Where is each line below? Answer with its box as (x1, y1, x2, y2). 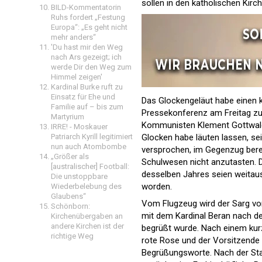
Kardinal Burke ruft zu (51, 82, 123, 91)
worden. (142, 181, 172, 192)
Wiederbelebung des (51, 182, 122, 191)
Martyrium (51, 112, 84, 121)
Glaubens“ (51, 192, 86, 201)
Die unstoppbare (51, 172, 108, 181)
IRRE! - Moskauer (51, 122, 108, 131)
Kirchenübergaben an (51, 212, 123, 220)
